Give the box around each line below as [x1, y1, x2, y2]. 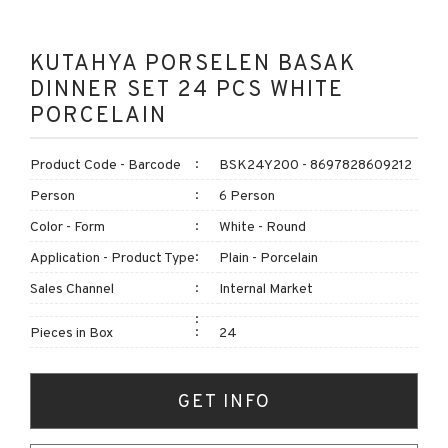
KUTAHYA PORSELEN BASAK [30, 48, 356, 76]
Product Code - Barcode [30, 155, 181, 173]
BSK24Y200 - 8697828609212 [219, 155, 412, 173]
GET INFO [177, 389, 271, 412]
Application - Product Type [30, 248, 195, 266]
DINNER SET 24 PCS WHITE [30, 74, 344, 102]
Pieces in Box [30, 323, 113, 341]
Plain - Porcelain [219, 248, 318, 266]
